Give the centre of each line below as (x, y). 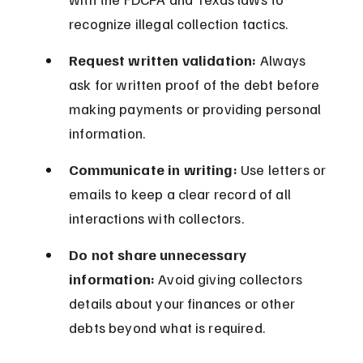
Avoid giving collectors (231, 279)
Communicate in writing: (153, 170)
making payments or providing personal (197, 109)
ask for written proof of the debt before (196, 85)
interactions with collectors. (156, 218)
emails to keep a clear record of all (182, 194)
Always (283, 60)
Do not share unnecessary (160, 255)
